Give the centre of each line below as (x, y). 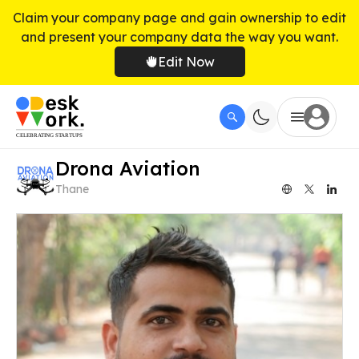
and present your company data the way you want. (179, 37)
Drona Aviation (128, 168)
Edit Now (186, 62)
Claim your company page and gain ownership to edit (179, 18)
